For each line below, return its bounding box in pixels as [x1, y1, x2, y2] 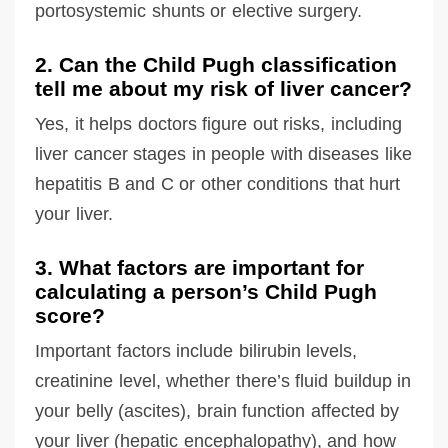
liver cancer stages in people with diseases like [35, 143, 412, 164]
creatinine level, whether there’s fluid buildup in [35, 370, 411, 391]
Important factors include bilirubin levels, [35, 340, 357, 361]
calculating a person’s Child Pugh [35, 279, 377, 303]
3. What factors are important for [35, 255, 364, 279]
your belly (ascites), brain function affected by [35, 400, 399, 421]
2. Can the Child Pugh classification [35, 52, 397, 76]
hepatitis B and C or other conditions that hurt [35, 173, 400, 194]
